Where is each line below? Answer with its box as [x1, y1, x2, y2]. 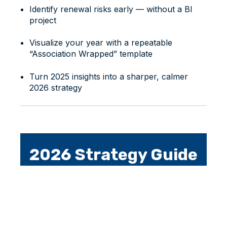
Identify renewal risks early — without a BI [29, 4, 193, 14]
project [29, 15, 56, 25]
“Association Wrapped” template [29, 49, 153, 59]
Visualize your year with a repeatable [29, 37, 172, 48]
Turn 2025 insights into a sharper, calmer [29, 71, 188, 82]
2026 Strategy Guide [29, 144, 198, 164]
